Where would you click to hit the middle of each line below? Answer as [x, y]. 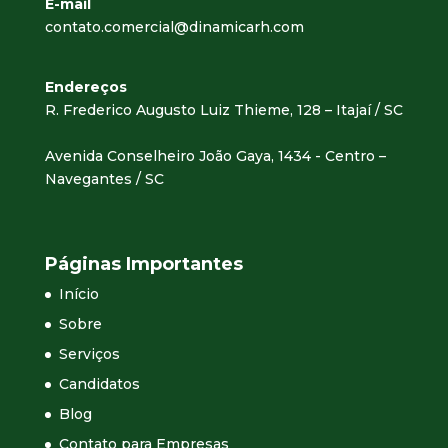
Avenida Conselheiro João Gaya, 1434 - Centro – [215, 156]
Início [78, 294]
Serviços [89, 354]
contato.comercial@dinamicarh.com [174, 27]
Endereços [85, 87]
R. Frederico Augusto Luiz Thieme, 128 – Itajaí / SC [223, 110]
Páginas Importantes [143, 264]
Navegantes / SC [104, 179]
